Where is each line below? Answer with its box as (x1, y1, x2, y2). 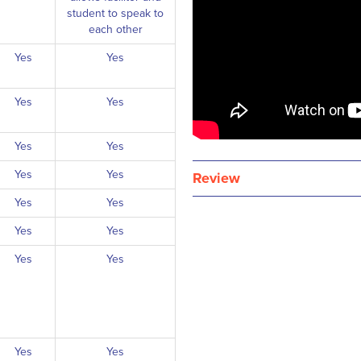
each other (88, 23, 143, 36)
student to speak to (67, 6, 164, 20)
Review (193, 169, 240, 187)
